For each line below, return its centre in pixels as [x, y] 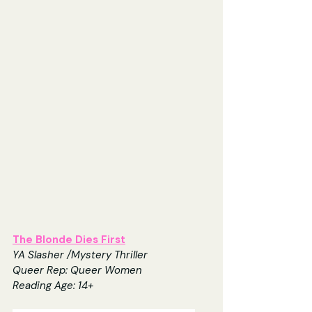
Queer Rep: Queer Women [77, 270]
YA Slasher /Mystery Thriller [80, 255]
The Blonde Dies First [69, 239]
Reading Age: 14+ [53, 285]
